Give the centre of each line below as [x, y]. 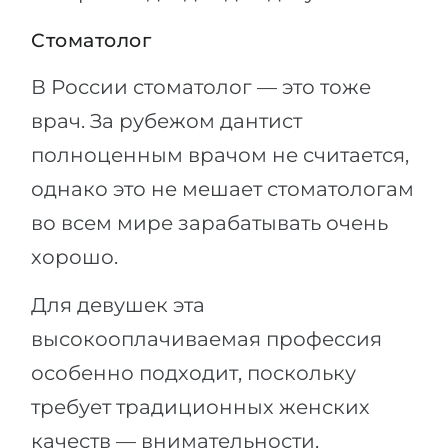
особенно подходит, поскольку [193, 373]
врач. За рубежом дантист [166, 121]
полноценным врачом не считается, [220, 155]
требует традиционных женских [200, 407]
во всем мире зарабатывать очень [209, 223]
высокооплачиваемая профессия [206, 339]
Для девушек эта [118, 305]
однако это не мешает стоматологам [222, 189]
